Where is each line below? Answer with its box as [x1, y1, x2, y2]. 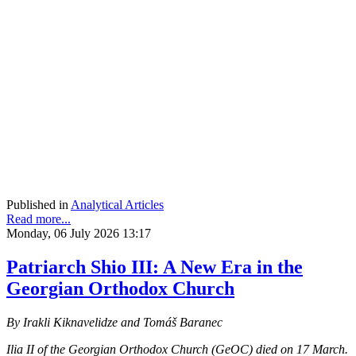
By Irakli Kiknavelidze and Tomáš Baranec [6, 315, 222, 329]
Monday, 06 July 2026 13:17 [6, 226, 151, 240]
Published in [6, 197, 68, 211]
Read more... [6, 211, 71, 226]
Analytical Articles [71, 197, 164, 211]
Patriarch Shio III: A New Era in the [6, 256, 303, 277]
